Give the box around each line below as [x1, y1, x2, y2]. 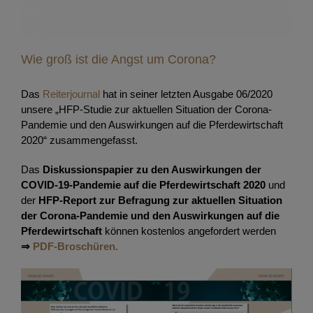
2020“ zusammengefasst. [21, 134, 138, 147]
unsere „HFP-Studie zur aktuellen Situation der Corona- [21, 103, 272, 116]
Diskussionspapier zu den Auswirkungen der [43, 163, 261, 176]
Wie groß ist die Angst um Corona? [21, 52, 216, 67]
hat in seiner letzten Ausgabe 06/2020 [100, 88, 272, 101]
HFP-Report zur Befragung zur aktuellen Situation [38, 194, 282, 207]
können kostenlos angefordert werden [105, 225, 276, 238]
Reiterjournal [43, 88, 100, 101]
